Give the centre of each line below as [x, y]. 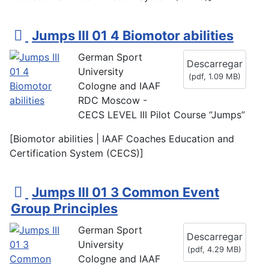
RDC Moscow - [113, 101]
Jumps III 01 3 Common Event [125, 192]
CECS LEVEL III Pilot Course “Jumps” [162, 115]
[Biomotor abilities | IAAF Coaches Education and [122, 139]
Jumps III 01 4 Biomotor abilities [133, 36]
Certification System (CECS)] [77, 153]
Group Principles [64, 209]
